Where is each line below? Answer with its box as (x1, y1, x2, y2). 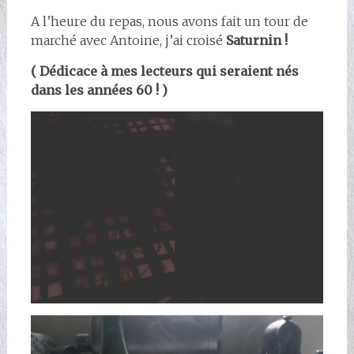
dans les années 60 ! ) (30, 81, 168, 98)
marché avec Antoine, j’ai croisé (30, 32, 226, 48)
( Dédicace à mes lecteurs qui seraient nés (30, 62, 299, 79)
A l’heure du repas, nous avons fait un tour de (30, 13, 308, 29)
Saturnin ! (225, 32, 291, 48)
